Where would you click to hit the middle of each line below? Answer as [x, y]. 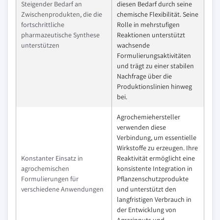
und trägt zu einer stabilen [155, 66]
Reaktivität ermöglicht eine [156, 158]
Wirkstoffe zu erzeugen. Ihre [157, 148]
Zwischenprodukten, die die [62, 14]
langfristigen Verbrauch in [154, 199]
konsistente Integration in [155, 168]
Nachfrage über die [144, 76]
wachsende [133, 45]
